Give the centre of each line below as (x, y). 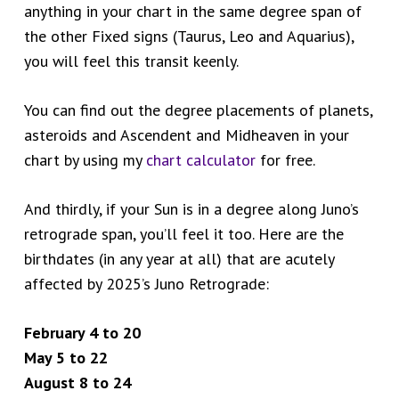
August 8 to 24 (77, 383)
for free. (285, 160)
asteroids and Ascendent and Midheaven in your (186, 135)
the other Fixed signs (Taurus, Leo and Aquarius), (188, 37)
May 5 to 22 (65, 358)
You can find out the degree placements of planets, (198, 110)
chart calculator (200, 160)
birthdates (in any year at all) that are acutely (179, 259)
